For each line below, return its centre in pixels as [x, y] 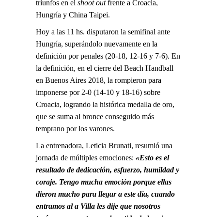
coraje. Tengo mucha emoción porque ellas [104, 182]
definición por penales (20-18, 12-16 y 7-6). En [108, 56]
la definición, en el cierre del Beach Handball [105, 68]
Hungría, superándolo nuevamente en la [97, 44]
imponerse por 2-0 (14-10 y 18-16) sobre [98, 92]
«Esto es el [151, 157]
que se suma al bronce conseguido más [95, 116]
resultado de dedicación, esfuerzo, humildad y [108, 170]
